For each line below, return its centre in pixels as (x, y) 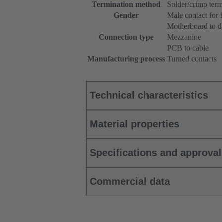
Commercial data (130, 182)
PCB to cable (188, 48)
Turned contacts (192, 59)
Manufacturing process (126, 59)
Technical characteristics (149, 95)
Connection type (126, 37)
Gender (126, 15)
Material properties (135, 124)
